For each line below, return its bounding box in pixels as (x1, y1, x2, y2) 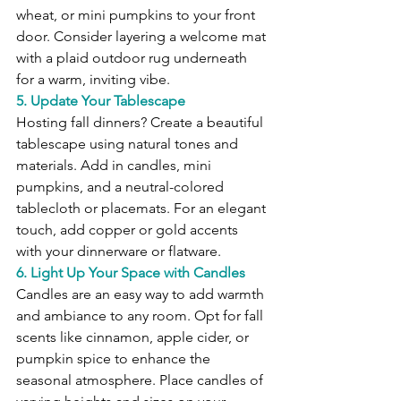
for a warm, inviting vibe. (16, 71, 170, 89)
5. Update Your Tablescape (16, 92, 185, 110)
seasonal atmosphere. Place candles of (16, 371, 267, 389)
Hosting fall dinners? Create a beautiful (16, 114, 267, 132)
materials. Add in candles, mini (16, 157, 215, 175)
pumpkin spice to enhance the (16, 350, 214, 368)
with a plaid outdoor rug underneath (16, 49, 251, 67)
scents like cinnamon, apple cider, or (16, 328, 252, 346)
